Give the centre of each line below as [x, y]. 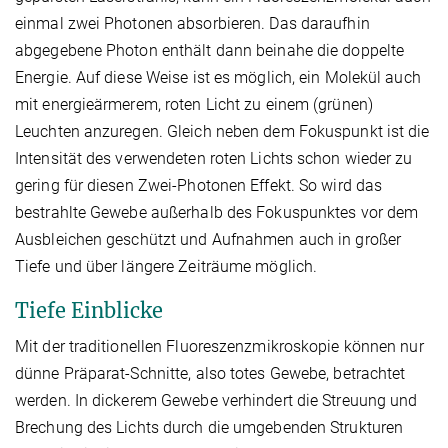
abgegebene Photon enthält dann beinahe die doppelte [210, 51]
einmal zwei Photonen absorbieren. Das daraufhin [192, 24]
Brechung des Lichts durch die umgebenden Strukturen [209, 428]
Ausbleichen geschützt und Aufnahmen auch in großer [208, 240]
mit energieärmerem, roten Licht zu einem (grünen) [194, 105]
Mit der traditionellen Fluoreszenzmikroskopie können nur [219, 347]
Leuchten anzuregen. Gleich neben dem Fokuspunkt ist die [222, 132]
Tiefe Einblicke [89, 311]
